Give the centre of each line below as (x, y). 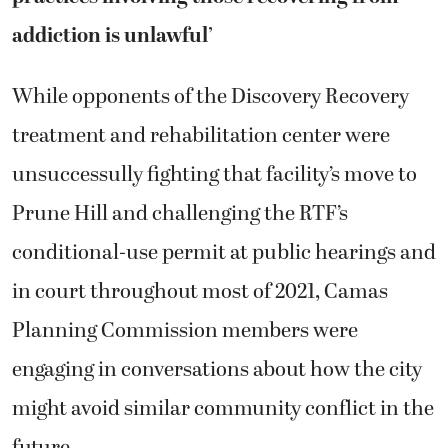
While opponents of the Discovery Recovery (210, 96)
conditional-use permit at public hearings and (224, 252)
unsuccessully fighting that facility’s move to (214, 174)
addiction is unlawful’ (112, 35)
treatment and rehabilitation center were (201, 135)
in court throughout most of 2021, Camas (200, 291)
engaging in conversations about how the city (217, 369)
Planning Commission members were (185, 330)
